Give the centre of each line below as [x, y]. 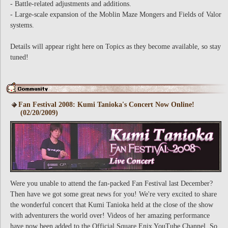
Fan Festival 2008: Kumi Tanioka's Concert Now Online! [106, 105]
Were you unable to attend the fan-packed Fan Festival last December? [111, 183]
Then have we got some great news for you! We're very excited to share [113, 194]
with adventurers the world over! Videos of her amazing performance [110, 216]
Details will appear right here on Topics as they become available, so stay [116, 47]
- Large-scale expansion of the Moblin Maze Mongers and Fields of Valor [116, 15]
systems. [22, 25]
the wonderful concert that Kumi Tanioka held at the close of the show [112, 205]
